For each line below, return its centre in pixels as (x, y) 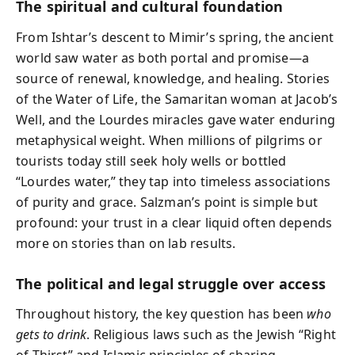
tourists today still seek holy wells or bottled (151, 160)
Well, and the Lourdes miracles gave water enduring (176, 119)
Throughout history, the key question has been (162, 314)
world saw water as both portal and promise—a (162, 57)
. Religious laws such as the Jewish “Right (211, 334)
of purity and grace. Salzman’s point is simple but (167, 202)
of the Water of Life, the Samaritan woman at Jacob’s (177, 99)
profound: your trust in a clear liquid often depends (174, 222)
